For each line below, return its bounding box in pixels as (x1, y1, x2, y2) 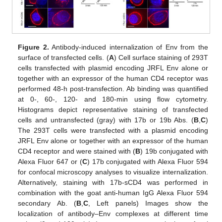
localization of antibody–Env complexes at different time (18, 210, 208, 218)
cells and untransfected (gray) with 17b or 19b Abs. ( (18, 116, 194, 124)
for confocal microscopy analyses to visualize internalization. (18, 168, 208, 176)
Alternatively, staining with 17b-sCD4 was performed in (18, 178, 208, 187)
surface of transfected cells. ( (18, 54, 109, 62)
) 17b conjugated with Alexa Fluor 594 (87, 158, 208, 166)
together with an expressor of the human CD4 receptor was (18, 74, 208, 83)
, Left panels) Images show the (88, 199, 208, 208)
